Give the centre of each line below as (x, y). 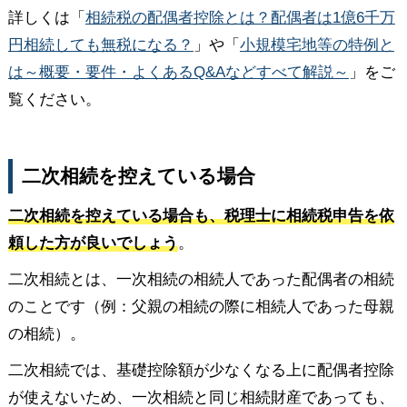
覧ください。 (62, 99)
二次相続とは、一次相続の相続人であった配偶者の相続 (201, 279)
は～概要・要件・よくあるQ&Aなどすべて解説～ (178, 72)
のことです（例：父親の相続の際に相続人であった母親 (201, 306)
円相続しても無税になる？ (100, 45)
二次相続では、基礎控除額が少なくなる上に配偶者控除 (201, 370)
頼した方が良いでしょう (93, 243)
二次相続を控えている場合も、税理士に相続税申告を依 (201, 215)
